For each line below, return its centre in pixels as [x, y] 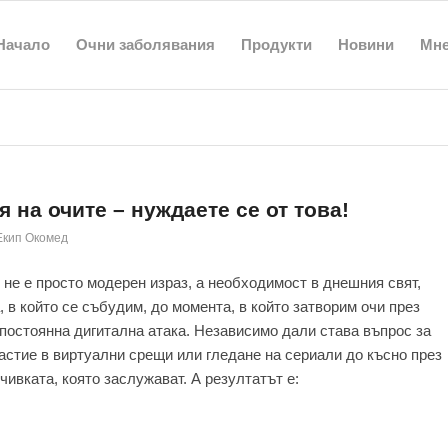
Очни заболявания [145, 44]
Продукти [276, 44]
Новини [365, 44]
